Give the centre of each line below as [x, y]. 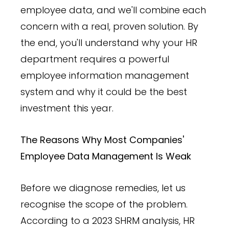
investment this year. [67, 108]
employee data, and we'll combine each [113, 10]
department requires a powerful [95, 59]
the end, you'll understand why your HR [109, 42]
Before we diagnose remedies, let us [103, 188]
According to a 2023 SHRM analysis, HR [108, 220]
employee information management [105, 75]
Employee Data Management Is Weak [106, 156]
